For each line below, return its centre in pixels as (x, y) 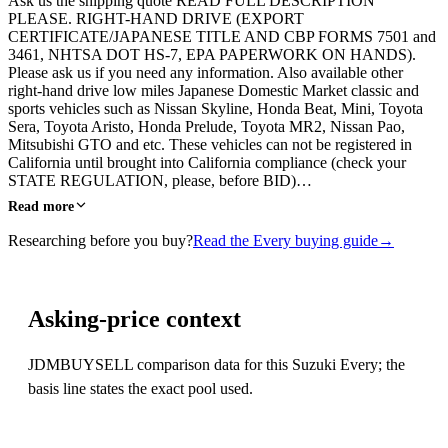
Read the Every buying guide (285, 240)
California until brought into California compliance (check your (207, 162)
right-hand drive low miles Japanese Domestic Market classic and (213, 90)
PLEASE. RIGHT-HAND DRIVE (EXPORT (156, 18)
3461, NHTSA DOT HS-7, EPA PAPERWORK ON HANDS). (212, 54)
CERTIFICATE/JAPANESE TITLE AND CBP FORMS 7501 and (222, 36)
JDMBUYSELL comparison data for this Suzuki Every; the (216, 364)
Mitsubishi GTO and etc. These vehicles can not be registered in (210, 144)
